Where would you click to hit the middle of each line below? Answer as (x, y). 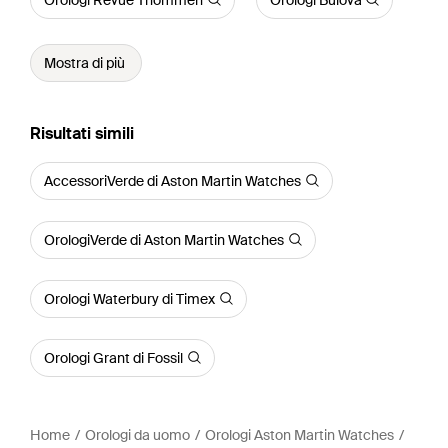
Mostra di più (84, 62)
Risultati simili (82, 133)
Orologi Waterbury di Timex (129, 298)
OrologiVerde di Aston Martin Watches (164, 239)
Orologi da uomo (137, 434)
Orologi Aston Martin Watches (299, 434)
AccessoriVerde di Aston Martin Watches (172, 180)
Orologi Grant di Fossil (113, 357)
